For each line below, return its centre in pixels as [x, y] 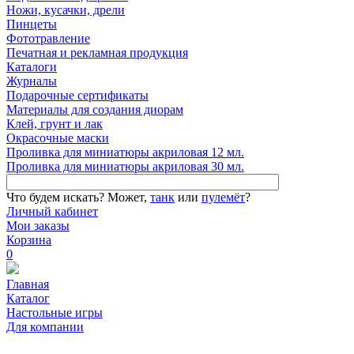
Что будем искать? [57, 198]
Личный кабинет [52, 212]
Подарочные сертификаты [77, 96]
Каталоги [32, 67]
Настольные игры [55, 313]
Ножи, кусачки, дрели [66, 10]
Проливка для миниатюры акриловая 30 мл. [125, 167]
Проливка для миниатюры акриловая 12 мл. [125, 153]
